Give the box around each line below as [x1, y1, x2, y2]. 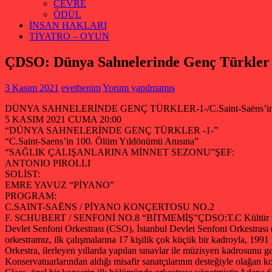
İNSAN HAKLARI [29, 20, 107, 30]
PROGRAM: [5, 190, 56, 201]
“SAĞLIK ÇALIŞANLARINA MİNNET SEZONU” [5, 146, 215, 157]
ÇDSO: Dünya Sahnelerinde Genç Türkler [5, 53, 270, 70]
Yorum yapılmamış [103, 82, 175, 93]
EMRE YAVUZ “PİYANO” [5, 179, 114, 190]
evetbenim [61, 82, 101, 93]
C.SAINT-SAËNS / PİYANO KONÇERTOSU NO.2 [5, 201, 214, 212]
